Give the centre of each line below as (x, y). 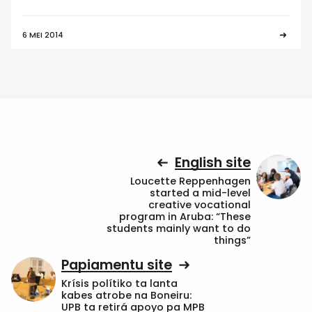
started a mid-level (200, 193)
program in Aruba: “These (185, 216)
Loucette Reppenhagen (190, 181)
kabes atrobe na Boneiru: (126, 295)
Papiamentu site (117, 265)
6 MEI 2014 (43, 35)
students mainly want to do (179, 228)
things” (232, 240)
